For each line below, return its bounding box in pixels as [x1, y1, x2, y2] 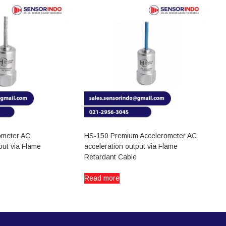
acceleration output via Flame [84, 142, 178, 151]
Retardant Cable [84, 153, 137, 161]
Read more [84, 174, 120, 183]
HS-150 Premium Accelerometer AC [84, 132, 197, 140]
